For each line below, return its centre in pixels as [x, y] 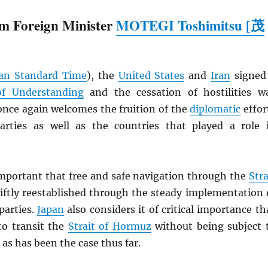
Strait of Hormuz [109, 226]
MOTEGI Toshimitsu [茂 [190, 25]
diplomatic [215, 109]
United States [151, 75]
